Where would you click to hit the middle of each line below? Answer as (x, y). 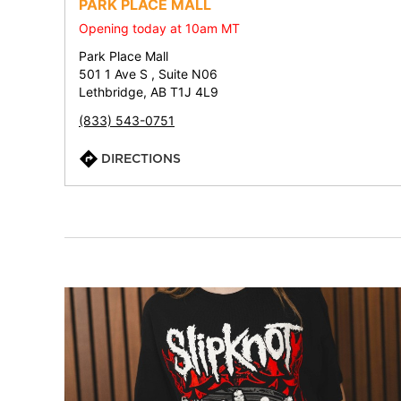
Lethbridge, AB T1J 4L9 (149, 92)
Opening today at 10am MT (159, 28)
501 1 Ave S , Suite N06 (148, 74)
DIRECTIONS (141, 158)
